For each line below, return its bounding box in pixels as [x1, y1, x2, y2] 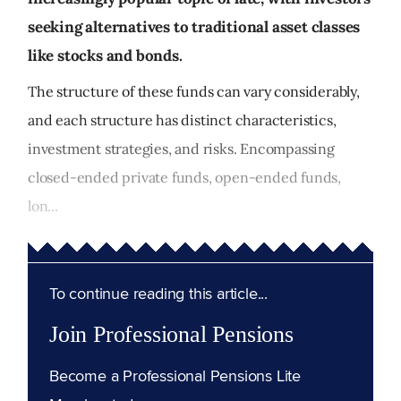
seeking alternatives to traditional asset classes [28, 17, 361, 38]
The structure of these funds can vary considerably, [28, 82, 360, 101]
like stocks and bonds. [28, 46, 183, 66]
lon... [28, 197, 58, 216]
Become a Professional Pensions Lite [49, 364, 302, 388]
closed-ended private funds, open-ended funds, [28, 168, 341, 187]
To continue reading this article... [49, 282, 268, 305]
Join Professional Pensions [49, 321, 294, 348]
